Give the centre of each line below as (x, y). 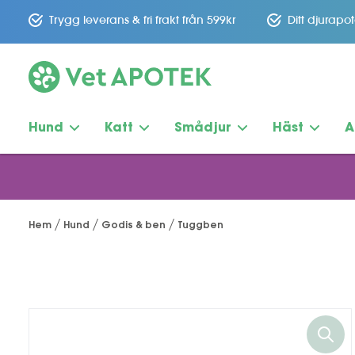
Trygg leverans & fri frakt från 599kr (142, 20)
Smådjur (203, 128)
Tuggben (200, 226)
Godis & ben (134, 226)
